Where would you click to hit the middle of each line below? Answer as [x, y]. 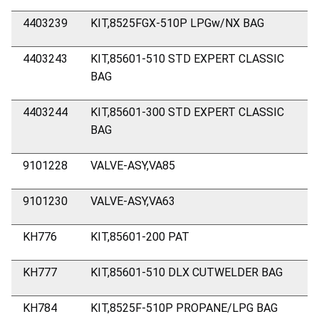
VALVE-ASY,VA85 [133, 165]
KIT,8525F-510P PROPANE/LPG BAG [184, 308]
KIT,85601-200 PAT [140, 236]
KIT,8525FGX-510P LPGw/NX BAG [177, 23]
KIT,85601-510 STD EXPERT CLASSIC [187, 58]
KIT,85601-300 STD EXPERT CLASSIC [187, 112]
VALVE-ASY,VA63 [133, 201]
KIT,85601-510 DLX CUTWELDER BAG [187, 272]
